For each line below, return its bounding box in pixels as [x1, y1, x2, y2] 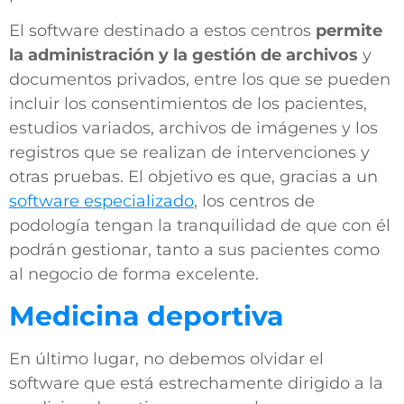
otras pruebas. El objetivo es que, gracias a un [9, 167, 378, 188]
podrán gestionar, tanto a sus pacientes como [9, 240, 380, 261]
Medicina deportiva [9, 298, 284, 333]
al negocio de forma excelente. [9, 264, 259, 285]
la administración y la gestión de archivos [9, 45, 358, 66]
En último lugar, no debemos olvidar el [9, 348, 324, 369]
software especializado [9, 191, 194, 212]
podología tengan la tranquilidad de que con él [9, 216, 390, 236]
